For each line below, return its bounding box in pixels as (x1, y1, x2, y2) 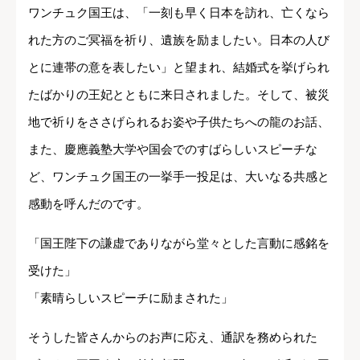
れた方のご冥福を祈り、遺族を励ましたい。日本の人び (28, 32, 329, 47)
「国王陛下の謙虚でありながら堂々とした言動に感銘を (28, 235, 329, 250)
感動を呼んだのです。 (28, 196, 149, 211)
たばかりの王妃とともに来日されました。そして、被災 (28, 87, 329, 101)
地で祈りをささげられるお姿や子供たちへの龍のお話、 (28, 114, 329, 129)
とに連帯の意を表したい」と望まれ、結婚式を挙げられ (28, 59, 329, 74)
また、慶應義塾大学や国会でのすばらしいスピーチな (28, 141, 317, 156)
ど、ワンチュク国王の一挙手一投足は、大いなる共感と (28, 169, 329, 183)
